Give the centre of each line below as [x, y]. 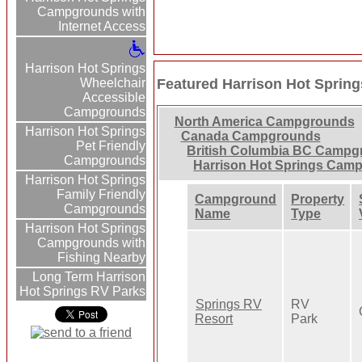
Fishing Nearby [102, 258]
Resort [214, 319]
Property [318, 200]
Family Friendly [101, 195]
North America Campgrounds [264, 122]
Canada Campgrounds [250, 137]
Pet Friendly [111, 146]
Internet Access [102, 27]
